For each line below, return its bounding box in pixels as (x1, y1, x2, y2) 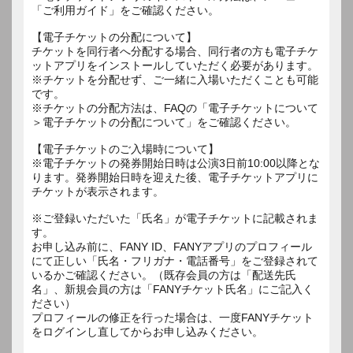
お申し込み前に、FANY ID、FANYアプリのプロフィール (32, 240, 312, 253)
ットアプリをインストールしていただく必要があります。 (32, 58, 318, 72)
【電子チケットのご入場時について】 (32, 142, 219, 155)
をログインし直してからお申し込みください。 (32, 325, 274, 338)
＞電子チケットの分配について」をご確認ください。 (32, 115, 296, 128)
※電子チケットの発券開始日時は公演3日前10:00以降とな (32, 156, 320, 169)
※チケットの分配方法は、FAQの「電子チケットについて (32, 101, 318, 114)
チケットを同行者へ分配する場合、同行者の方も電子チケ (32, 44, 318, 58)
